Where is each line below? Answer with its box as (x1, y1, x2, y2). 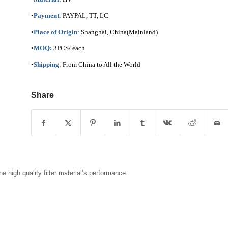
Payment (33, 12, 59, 20)
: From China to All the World (59, 61, 140, 69)
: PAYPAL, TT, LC (59, 12, 108, 20)
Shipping (33, 61, 59, 69)
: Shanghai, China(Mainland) (77, 28, 158, 36)
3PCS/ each (51, 44, 85, 52)
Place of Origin (33, 28, 77, 36)
